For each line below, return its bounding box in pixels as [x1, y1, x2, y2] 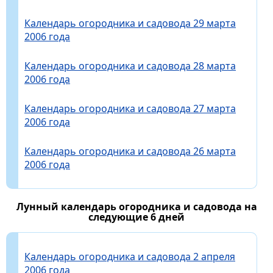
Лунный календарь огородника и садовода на [16, 199, 257, 213]
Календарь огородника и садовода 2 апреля [24, 249, 235, 263]
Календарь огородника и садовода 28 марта [24, 58, 236, 73]
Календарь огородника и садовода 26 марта [24, 144, 236, 158]
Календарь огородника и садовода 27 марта [24, 101, 236, 115]
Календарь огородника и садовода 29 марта [24, 16, 236, 30]
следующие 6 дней [88, 210, 185, 224]
